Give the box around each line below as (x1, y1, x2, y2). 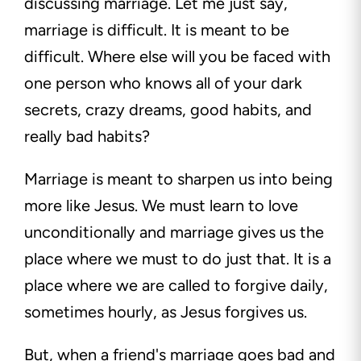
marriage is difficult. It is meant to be (24, 20, 289, 40)
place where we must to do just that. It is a (24, 249, 331, 269)
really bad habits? (24, 127, 150, 147)
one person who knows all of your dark (24, 73, 302, 93)
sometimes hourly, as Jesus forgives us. (24, 302, 311, 322)
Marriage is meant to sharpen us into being (24, 169, 333, 189)
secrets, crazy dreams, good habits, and (24, 100, 312, 120)
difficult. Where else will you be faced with (24, 47, 330, 67)
